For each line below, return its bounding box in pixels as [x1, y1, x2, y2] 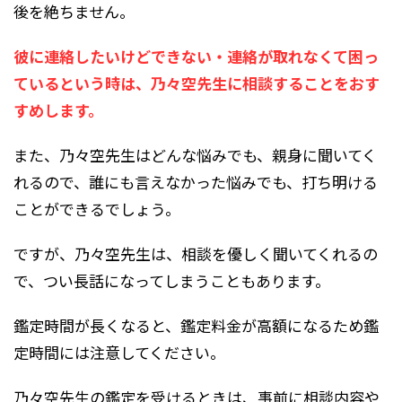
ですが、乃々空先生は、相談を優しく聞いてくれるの [13, 241, 378, 265]
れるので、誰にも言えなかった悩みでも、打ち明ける [13, 170, 378, 193]
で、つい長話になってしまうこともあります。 [13, 268, 330, 292]
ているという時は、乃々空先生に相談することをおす [13, 71, 380, 94]
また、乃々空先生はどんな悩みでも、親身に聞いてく [13, 143, 377, 166]
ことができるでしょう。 [13, 197, 180, 220]
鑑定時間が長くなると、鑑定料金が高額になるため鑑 [13, 313, 379, 336]
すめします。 [13, 98, 103, 121]
